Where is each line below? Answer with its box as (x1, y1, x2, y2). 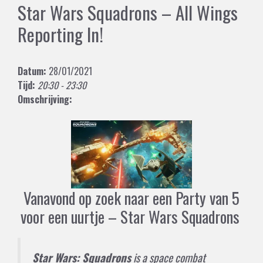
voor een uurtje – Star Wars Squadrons (20, 204, 243, 228)
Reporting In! (18, 20, 103, 48)
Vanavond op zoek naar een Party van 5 (23, 186, 240, 210)
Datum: (18, 63, 46, 78)
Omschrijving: (18, 92, 72, 106)
